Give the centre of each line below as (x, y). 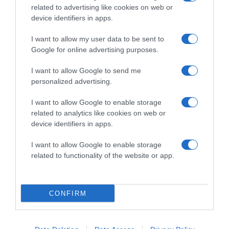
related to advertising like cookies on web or (102, 7)
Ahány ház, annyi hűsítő (55, 215)
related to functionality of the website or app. (103, 155)
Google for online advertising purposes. (95, 50)
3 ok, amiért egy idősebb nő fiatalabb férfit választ (100, 61)
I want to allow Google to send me (86, 71)
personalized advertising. (72, 81)
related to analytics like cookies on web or (98, 113)
